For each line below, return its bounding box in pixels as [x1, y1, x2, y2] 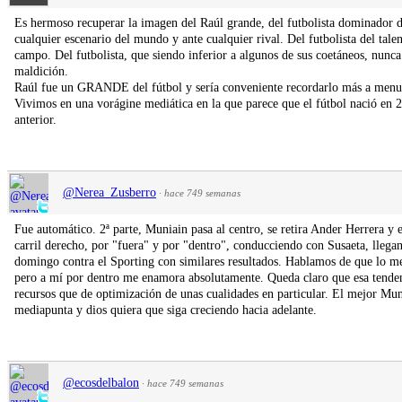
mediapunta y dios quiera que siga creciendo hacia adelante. [14, 302, 317, 317]
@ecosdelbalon [63, 375, 139, 389]
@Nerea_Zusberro [63, 185, 156, 199]
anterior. [14, 112, 57, 127]
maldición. [14, 64, 68, 78]
